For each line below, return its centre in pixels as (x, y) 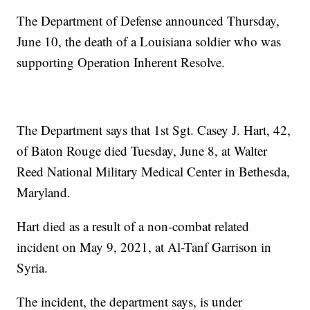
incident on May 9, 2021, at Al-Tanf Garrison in (144, 247)
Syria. (33, 268)
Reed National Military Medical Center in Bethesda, (154, 172)
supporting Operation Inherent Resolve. (121, 62)
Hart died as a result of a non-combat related (133, 226)
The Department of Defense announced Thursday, (148, 21)
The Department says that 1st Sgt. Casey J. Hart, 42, (154, 130)
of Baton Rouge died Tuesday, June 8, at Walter (142, 151)
